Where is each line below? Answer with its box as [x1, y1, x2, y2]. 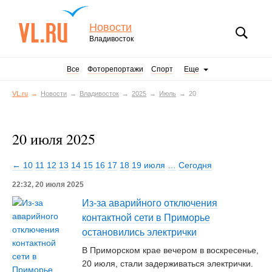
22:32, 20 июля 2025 [12, 180, 84, 189]
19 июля [132, 160, 165, 170]
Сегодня [178, 160, 212, 170]
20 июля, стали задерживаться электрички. [82, 259, 253, 268]
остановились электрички [82, 227, 197, 237]
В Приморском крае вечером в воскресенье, [82, 245, 259, 255]
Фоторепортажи [87, 65, 143, 73]
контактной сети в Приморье [82, 212, 210, 223]
